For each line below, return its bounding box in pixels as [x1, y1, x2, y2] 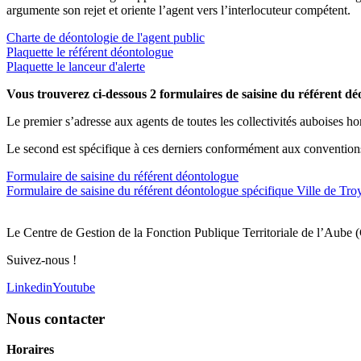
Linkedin [6, 280, 52, 295]
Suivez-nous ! [6, 253, 77, 268]
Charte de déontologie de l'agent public [6, 31, 205, 45]
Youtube [52, 280, 95, 295]
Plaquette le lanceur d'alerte [6, 60, 145, 74]
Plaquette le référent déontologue [6, 45, 173, 60]
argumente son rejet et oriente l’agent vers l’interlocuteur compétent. [6, 3, 351, 18]
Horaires [6, 342, 54, 357]
